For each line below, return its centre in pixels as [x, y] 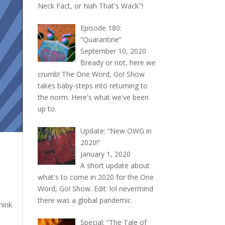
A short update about [115, 165]
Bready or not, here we [118, 62]
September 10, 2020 [114, 51]
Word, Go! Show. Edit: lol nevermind [95, 188]
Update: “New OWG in [116, 131]
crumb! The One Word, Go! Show [91, 74]
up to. [47, 108]
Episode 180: [101, 28]
